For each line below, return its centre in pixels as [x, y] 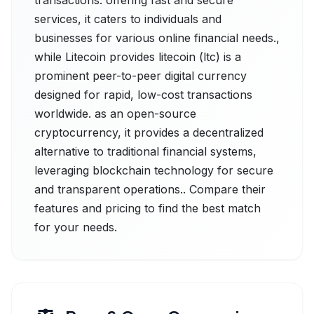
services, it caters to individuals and [128, 19]
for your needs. [76, 227]
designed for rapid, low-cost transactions [143, 95]
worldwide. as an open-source [115, 114]
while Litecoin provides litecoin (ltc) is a [138, 57]
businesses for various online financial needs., [157, 38]
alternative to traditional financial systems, [145, 151]
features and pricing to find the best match [148, 208]
